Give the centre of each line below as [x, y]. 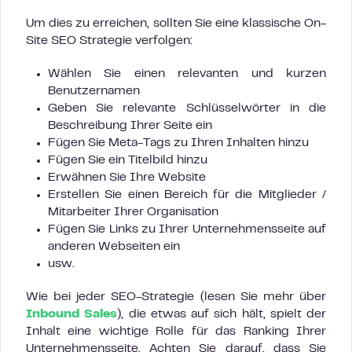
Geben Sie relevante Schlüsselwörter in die [187, 109]
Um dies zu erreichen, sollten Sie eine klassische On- [176, 24]
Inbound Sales [72, 315]
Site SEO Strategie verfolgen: [109, 41]
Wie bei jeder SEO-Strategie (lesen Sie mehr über [176, 297]
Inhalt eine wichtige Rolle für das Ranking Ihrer [176, 332]
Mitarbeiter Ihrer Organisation [133, 213]
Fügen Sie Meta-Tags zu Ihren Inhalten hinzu [178, 143]
